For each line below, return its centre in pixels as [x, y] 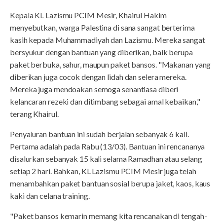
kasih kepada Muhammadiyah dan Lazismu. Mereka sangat [108, 40]
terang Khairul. [34, 114]
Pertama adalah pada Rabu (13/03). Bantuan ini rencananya [108, 147]
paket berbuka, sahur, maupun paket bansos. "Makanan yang [110, 65]
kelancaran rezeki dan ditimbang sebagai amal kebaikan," [105, 102]
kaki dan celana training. [50, 196]
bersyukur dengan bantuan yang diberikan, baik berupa [101, 52]
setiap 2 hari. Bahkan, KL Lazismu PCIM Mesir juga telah [103, 171]
